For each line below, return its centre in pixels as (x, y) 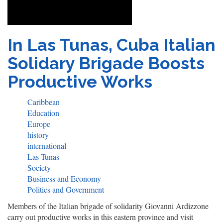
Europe (39, 123)
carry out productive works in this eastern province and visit (100, 217)
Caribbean (44, 102)
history (38, 134)
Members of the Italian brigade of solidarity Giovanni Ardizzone (108, 206)
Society (39, 167)
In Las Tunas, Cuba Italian (111, 45)
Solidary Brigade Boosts (106, 63)
